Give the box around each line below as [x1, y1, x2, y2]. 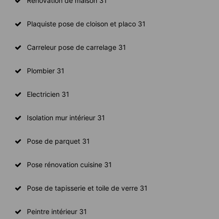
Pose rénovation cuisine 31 [27, 160, 112, 169]
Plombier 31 [27, 66, 65, 75]
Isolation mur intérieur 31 [27, 113, 105, 122]
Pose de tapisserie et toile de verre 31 [27, 183, 148, 192]
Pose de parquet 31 [27, 136, 90, 145]
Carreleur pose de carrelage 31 [27, 43, 126, 51]
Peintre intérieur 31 [27, 207, 87, 216]
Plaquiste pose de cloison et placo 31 [27, 19, 146, 28]
